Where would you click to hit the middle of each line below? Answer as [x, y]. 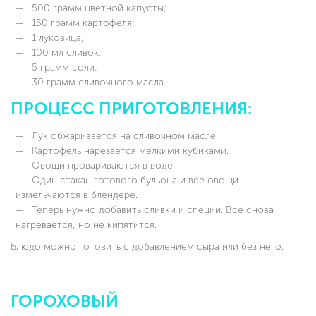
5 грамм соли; [63, 68]
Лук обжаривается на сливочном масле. [123, 136]
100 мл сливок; [65, 53]
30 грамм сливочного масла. [97, 83]
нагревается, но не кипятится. [86, 225]
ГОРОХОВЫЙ [65, 302]
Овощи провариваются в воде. [102, 166]
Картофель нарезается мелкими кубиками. [129, 151]
